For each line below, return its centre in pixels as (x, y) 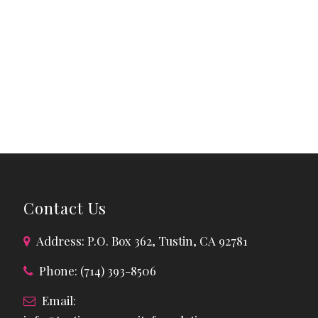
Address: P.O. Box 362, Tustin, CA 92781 (141, 240)
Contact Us (65, 208)
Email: (58, 301)
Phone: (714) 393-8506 (97, 270)
